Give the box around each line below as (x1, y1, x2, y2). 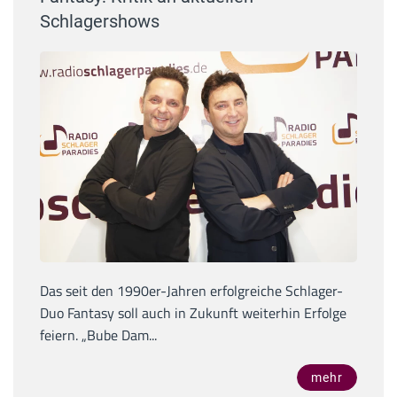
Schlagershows (40, 11, 160, 33)
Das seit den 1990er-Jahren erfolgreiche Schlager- (40, 280, 343, 302)
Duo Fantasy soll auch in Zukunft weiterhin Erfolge (40, 302, 346, 324)
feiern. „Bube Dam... (40, 324, 157, 346)
